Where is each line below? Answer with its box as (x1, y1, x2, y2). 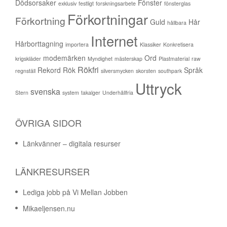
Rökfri (78, 64, 99, 76)
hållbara (167, 19, 186, 27)
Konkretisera (163, 41, 194, 49)
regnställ (15, 67, 35, 75)
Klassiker (140, 41, 161, 49)
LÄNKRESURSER (15, 165, 90, 178)
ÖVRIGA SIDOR (15, 116, 82, 130)
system (62, 89, 79, 97)
